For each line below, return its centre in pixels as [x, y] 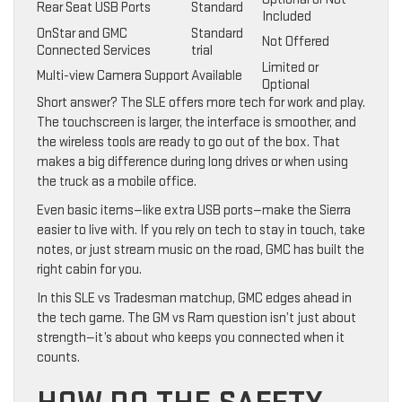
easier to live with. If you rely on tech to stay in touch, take [201, 231]
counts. [58, 358]
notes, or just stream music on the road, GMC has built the [201, 250]
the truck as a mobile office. [117, 182]
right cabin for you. [89, 270]
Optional [286, 85]
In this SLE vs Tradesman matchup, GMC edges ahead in [194, 299]
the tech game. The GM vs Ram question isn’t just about [197, 319]
